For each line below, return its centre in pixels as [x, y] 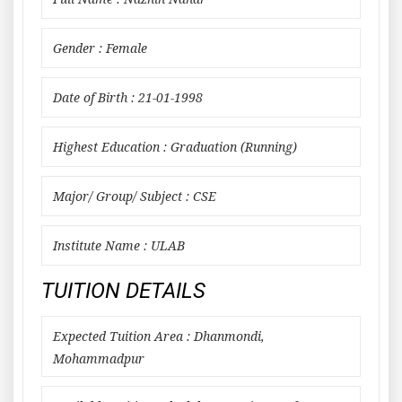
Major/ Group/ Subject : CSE [135, 197]
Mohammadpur [99, 359]
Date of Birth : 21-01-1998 [128, 98]
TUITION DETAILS [123, 291]
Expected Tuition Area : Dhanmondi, [159, 336]
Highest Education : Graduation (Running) [175, 147]
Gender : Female [100, 48]
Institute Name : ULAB [119, 246]
